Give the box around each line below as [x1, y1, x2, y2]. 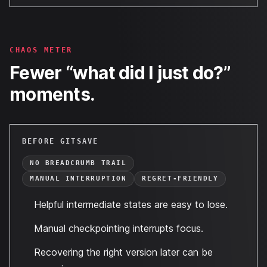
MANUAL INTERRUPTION [30, 175, 127, 182]
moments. [10, 83, 95, 105]
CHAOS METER [10, 46, 73, 54]
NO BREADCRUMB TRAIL [30, 159, 127, 167]
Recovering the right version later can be [34, 246, 213, 258]
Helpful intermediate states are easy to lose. [34, 198, 228, 210]
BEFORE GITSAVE [22, 137, 99, 145]
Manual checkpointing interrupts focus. [34, 222, 203, 234]
